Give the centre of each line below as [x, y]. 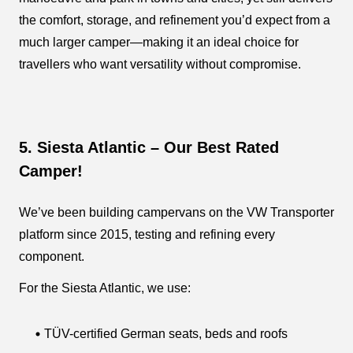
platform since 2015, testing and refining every [147, 234]
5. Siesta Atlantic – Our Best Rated [149, 147]
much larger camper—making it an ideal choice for [159, 42]
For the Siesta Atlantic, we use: [105, 288]
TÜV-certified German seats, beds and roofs [166, 333]
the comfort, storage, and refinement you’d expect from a [175, 20]
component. [52, 256]
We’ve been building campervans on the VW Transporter [176, 212]
